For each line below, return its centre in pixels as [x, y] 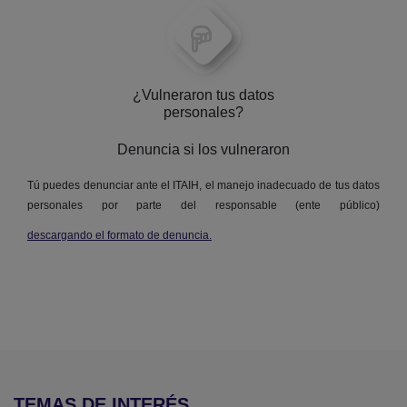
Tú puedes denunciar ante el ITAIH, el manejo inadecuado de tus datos [203, 186]
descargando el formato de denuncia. [119, 236]
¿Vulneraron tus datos [203, 95]
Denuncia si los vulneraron [203, 150]
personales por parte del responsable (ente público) [203, 206]
